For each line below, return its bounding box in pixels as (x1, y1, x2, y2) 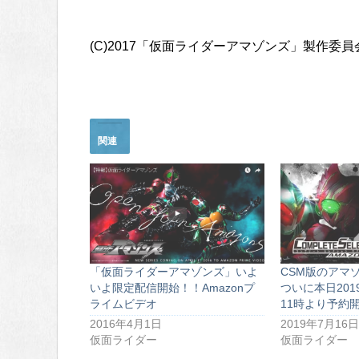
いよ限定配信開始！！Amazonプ (90, 280, 255, 294)
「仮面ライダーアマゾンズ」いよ (90, 264, 258, 278)
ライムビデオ (90, 296, 157, 310)
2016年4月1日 (90, 317, 162, 330)
